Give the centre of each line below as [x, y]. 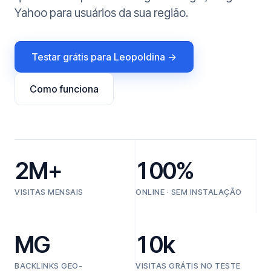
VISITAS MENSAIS [49, 192]
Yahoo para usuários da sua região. [101, 13]
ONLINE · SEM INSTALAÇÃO [189, 192]
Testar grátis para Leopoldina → [104, 57]
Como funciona [64, 89]
